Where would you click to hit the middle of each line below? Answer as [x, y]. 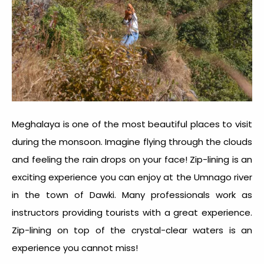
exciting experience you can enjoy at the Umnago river [132, 177]
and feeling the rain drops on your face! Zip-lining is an [132, 160]
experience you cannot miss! [75, 248]
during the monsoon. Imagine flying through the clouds [132, 142]
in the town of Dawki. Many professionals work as [132, 195]
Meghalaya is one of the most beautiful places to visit [132, 124]
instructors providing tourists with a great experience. [132, 213]
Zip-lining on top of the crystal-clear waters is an [132, 230]
